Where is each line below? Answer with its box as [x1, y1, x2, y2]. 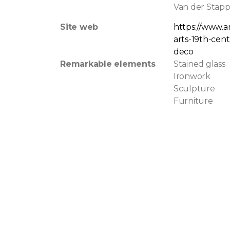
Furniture [173, 96, 213, 106]
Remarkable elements [60, 59, 156, 69]
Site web [60, 22, 99, 32]
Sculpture [173, 84, 215, 94]
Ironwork [173, 71, 210, 82]
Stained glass [173, 59, 225, 69]
